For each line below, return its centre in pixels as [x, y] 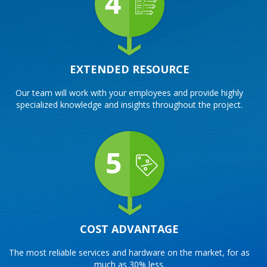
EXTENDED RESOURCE [129, 69]
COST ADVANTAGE [129, 229]
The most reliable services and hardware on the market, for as [129, 252]
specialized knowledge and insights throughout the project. [129, 104]
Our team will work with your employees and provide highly [129, 92]
